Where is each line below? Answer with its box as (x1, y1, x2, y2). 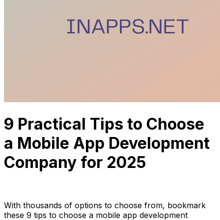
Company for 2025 (4, 153, 146, 172)
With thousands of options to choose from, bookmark (4, 200, 206, 210)
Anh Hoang (4, 182, 47, 192)
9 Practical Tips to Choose (4, 114, 204, 134)
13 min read (100, 182, 143, 192)
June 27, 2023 (47, 182, 100, 192)
